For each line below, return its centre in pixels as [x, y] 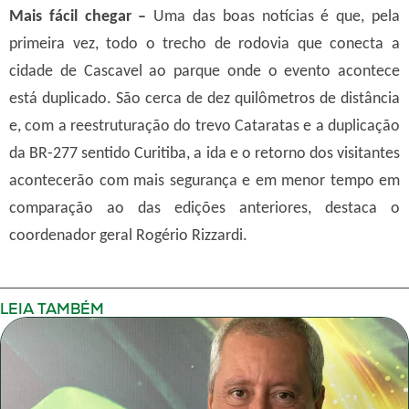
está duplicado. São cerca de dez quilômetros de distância [204, 99]
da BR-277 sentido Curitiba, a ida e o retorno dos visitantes [204, 153]
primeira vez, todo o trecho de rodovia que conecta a [204, 44]
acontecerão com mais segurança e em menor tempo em [204, 181]
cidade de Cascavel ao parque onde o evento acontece [204, 71]
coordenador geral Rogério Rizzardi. [128, 236]
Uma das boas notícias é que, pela [277, 16]
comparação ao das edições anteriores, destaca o [204, 208]
